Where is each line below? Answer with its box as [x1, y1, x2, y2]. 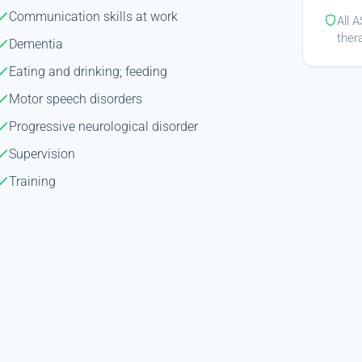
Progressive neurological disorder [9, 118, 199, 134]
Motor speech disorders [9, 90, 143, 107]
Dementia [9, 36, 64, 52]
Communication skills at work [9, 8, 179, 24]
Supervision [9, 145, 76, 162]
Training [9, 173, 57, 189]
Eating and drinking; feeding [9, 63, 168, 79]
